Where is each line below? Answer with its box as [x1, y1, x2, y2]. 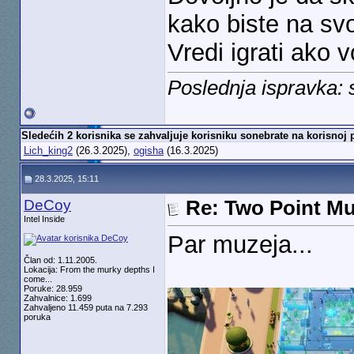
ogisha [133, 145, 164, 156]
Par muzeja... [167, 231, 313, 259]
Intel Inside [23, 214, 65, 224]
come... [23, 274, 52, 284]
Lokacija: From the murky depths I [23, 265, 155, 274]
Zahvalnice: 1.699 [23, 293, 92, 303]
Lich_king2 [23, 145, 73, 156]
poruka [23, 312, 51, 322]
